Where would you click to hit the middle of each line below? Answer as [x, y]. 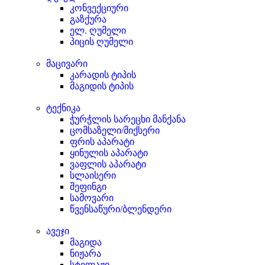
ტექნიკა [63, 108]
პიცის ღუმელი [101, 42]
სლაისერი [93, 175]
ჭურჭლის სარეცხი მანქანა [128, 119]
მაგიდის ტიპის [102, 86]
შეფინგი [88, 187]
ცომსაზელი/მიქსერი [115, 130]
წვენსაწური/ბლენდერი [121, 209]
